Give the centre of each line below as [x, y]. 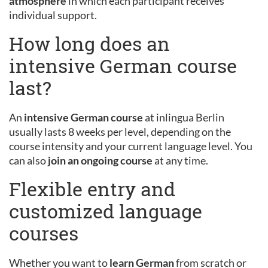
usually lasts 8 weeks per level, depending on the [120, 131]
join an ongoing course [100, 160]
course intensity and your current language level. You [131, 146]
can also [28, 160]
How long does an [89, 43]
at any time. [181, 160]
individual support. [53, 15]
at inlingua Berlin [184, 117]
